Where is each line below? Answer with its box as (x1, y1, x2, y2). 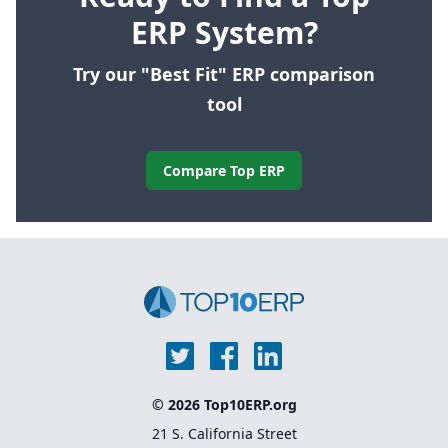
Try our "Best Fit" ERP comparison (73, 61, 375, 86)
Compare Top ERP (163, 160, 285, 180)
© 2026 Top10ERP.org (151, 394, 297, 414)
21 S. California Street (151, 423, 297, 443)
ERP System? (130, 11, 318, 53)
